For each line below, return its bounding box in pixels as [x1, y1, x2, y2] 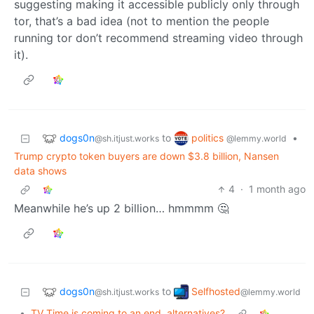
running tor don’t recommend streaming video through [14, 31, 303, 46]
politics [191, 131, 226, 144]
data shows [14, 165, 67, 177]
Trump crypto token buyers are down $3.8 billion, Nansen [14, 150, 279, 163]
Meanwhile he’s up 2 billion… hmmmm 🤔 [14, 201, 228, 216]
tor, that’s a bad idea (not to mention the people [14, 14, 269, 29]
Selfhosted [191, 285, 240, 297]
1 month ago [249, 183, 306, 196]
